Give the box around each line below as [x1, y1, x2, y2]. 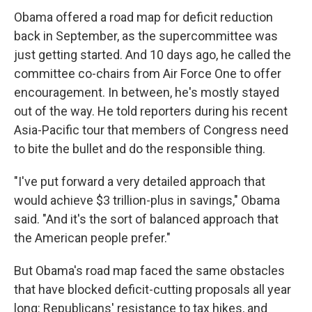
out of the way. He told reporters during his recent [14, 103, 288, 118]
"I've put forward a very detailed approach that [14, 173, 265, 189]
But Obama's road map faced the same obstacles [14, 263, 285, 278]
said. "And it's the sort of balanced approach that [14, 211, 279, 226]
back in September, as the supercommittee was [14, 28, 278, 43]
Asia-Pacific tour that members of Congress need [14, 122, 288, 137]
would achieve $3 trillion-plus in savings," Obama [14, 192, 280, 208]
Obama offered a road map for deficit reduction [14, 9, 273, 24]
